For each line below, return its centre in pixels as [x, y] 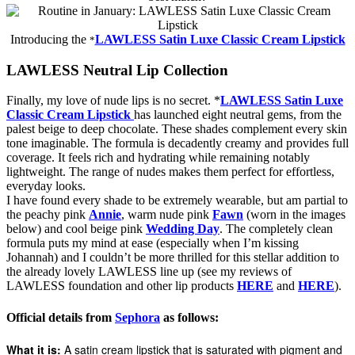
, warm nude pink [167, 215]
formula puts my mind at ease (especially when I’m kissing [153, 243]
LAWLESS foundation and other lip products [122, 286]
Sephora [137, 317]
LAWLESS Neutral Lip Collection [117, 70]
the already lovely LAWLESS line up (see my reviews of [149, 272]
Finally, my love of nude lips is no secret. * [113, 101]
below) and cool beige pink [76, 229]
